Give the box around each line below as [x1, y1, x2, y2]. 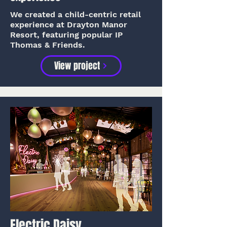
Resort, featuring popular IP [10, 30, 123, 40]
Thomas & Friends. [10, 40, 85, 50]
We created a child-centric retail [10, 10, 141, 19]
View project [54, 59, 100, 72]
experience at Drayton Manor [10, 20, 127, 29]
